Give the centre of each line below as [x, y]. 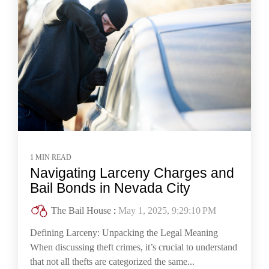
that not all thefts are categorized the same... [112, 262]
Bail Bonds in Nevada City [110, 188]
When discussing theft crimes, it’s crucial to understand [134, 247]
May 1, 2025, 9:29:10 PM [167, 211]
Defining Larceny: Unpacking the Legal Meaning [124, 233]
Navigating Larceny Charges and [132, 173]
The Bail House [81, 211]
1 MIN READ [51, 158]
